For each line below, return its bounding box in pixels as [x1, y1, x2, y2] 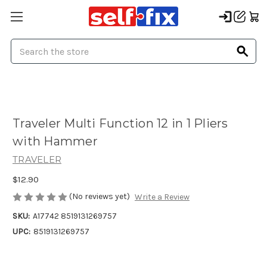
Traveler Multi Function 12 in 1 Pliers [13, 116, 228, 131]
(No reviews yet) [69, 191, 130, 201]
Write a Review [134, 192, 190, 203]
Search [11, 40, 38, 50]
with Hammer [13, 134, 98, 149]
